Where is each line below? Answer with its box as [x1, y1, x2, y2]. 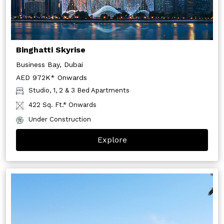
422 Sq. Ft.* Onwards [28, 101, 96, 109]
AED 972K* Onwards [16, 73, 87, 82]
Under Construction [28, 115, 91, 123]
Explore [97, 135, 127, 145]
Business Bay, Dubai [16, 60, 83, 69]
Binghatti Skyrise [16, 45, 85, 55]
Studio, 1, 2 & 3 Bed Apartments [28, 86, 129, 94]
